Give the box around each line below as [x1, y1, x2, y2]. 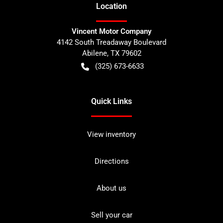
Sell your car [91, 210, 132, 220]
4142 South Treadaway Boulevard [57, 37, 166, 47]
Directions [94, 156, 129, 166]
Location [96, 1, 127, 11]
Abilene [82, 48, 107, 58]
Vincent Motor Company [72, 26, 151, 36]
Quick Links [91, 96, 132, 106]
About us [97, 183, 126, 193]
